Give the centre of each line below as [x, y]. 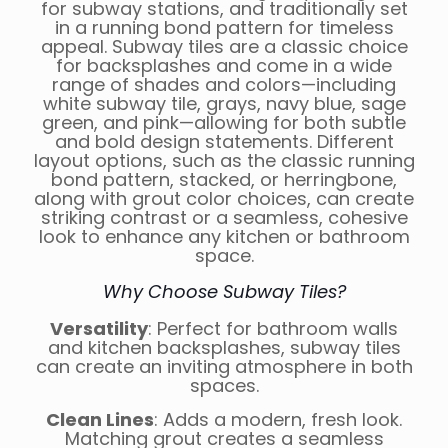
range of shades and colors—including [224, 85]
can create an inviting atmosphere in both [224, 367]
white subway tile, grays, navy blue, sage [224, 104]
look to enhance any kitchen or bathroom [224, 237]
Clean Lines [100, 420]
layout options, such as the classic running [224, 161]
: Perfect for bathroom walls [273, 329]
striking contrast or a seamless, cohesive [224, 218]
